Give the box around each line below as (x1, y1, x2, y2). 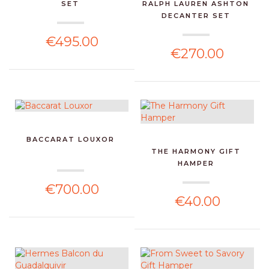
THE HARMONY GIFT (151, 147, 241, 156)
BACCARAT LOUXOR (26, 134, 115, 144)
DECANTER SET (161, 11, 231, 20)
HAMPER (177, 159, 214, 168)
